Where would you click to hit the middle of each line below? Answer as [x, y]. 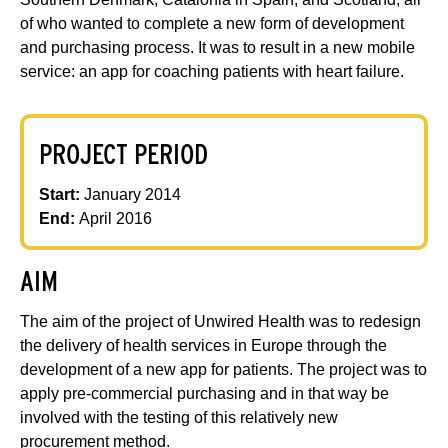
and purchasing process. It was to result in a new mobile [217, 47]
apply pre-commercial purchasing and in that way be [204, 393]
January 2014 [132, 194]
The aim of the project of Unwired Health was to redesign [220, 321]
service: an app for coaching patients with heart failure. [212, 71]
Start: [61, 194]
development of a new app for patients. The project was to [223, 369]
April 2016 [113, 218]
